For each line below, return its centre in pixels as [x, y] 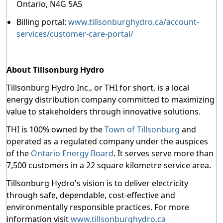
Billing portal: [42, 22]
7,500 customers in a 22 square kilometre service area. [109, 165]
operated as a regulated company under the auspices [107, 141]
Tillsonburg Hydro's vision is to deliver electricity [97, 183]
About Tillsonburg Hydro [55, 70]
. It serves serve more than [164, 153]
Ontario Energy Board [72, 153]
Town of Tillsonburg [142, 129]
